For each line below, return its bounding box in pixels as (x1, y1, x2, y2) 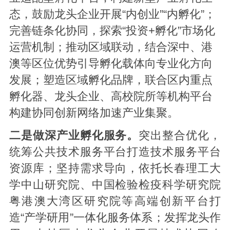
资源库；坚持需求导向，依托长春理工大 (9, 162, 221, 175)
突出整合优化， (139, 129, 221, 142)
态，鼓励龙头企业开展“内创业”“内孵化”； (9, 8, 216, 21)
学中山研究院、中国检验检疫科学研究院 (9, 179, 221, 191)
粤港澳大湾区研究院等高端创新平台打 (9, 195, 221, 208)
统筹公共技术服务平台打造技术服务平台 (9, 146, 221, 159)
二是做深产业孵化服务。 (9, 129, 139, 142)
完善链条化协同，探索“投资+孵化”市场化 (9, 25, 215, 37)
